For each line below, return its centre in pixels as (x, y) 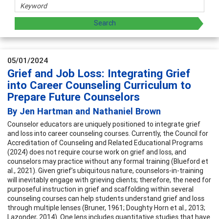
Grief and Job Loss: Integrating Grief (99, 73)
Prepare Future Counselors (74, 97)
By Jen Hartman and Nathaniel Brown (84, 111)
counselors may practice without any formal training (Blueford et (108, 161)
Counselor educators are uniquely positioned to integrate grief (104, 124)
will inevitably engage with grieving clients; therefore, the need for (109, 180)
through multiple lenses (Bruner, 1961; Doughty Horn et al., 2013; (106, 208)
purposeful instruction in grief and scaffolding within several (100, 189)
